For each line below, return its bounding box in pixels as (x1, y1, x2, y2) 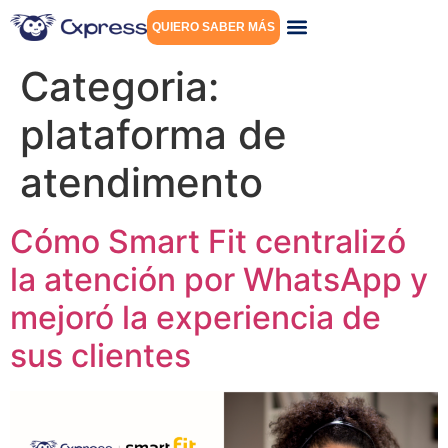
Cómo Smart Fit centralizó (10, 222, 406, 261)
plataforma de (20, 110, 287, 159)
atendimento (20, 158, 263, 207)
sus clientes (10, 336, 191, 375)
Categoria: (20, 62, 219, 111)
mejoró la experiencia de (10, 298, 381, 337)
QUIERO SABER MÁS (152, 20, 276, 34)
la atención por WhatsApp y (10, 260, 428, 299)
